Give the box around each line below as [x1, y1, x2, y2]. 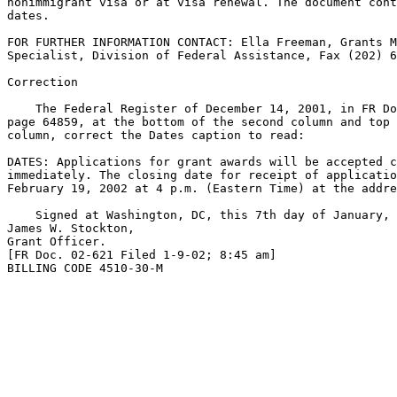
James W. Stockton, [7, 222, 135, 235]
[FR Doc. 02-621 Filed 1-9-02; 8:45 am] [7, 248, 276, 261]
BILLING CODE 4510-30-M [7, 261, 163, 275]
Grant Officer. [7, 235, 106, 248]
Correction [7, 75, 78, 89]
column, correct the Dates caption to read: [7, 128, 305, 142]
